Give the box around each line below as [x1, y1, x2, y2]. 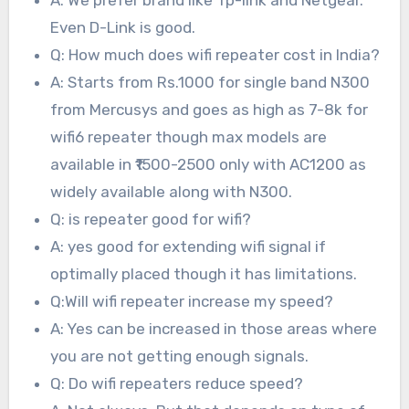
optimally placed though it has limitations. [50, 264, 358, 283]
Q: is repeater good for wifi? [50, 209, 252, 228]
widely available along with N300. [50, 182, 293, 201]
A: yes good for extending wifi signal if [50, 236, 327, 256]
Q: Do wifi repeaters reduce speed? [50, 373, 304, 393]
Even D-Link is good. [50, 17, 196, 37]
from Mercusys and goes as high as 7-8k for [50, 100, 369, 119]
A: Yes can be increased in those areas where [50, 319, 378, 338]
